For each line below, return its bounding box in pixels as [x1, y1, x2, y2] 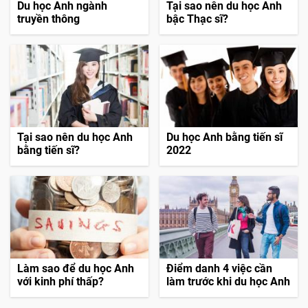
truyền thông [17, 12, 80, 26]
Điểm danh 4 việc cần [166, 262, 273, 276]
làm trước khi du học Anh [166, 275, 291, 289]
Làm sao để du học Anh [17, 262, 134, 276]
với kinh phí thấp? [17, 275, 104, 289]
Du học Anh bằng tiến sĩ [166, 131, 283, 144]
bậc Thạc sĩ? [166, 12, 229, 26]
